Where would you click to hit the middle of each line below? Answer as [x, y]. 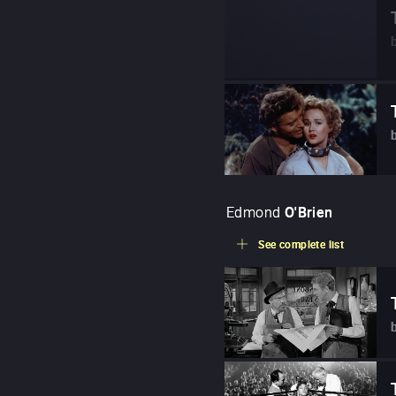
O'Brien [308, 213]
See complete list [301, 244]
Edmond [254, 213]
